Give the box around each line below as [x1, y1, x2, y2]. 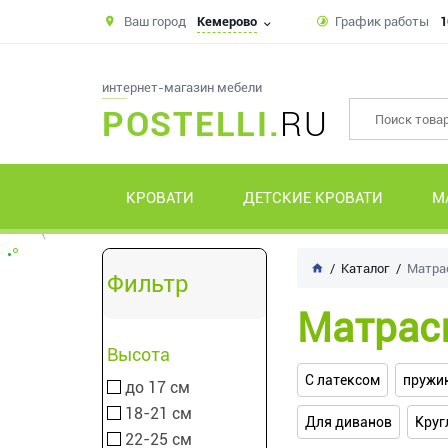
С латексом [305, 372, 380, 388]
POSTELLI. [102, 104, 281, 144]
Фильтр [107, 270, 189, 298]
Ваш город [124, 13, 186, 29]
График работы [335, 14, 429, 29]
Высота [107, 344, 170, 365]
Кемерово [197, 13, 257, 29]
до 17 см [125, 378, 190, 397]
